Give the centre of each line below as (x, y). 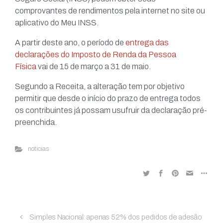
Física (26, 67)
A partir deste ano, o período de (70, 43)
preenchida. (36, 122)
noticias (38, 149)
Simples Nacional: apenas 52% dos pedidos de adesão (115, 217)
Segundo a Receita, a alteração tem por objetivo (100, 87)
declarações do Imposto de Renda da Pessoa (96, 55)
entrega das (147, 43)
